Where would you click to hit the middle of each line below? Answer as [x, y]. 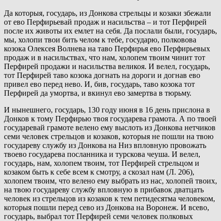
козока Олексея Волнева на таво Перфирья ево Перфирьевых [107, 49]
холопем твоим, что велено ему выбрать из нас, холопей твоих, [110, 181]
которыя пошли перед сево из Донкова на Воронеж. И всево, [107, 208]
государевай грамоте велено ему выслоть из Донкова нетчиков [110, 128]
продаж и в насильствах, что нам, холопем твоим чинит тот [105, 58]
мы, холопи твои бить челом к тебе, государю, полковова [100, 40]
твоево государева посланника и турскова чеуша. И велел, [102, 154]
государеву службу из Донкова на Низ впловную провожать [105, 146]
